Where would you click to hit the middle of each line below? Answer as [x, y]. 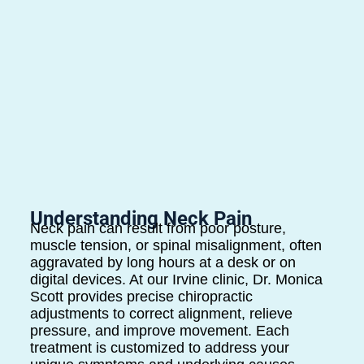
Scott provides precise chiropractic [141, 296]
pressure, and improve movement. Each [159, 330]
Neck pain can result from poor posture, [158, 228]
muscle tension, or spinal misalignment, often [175, 245]
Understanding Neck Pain [141, 218]
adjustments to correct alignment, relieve [161, 313]
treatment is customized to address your [159, 347]
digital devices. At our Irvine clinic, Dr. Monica [176, 279]
